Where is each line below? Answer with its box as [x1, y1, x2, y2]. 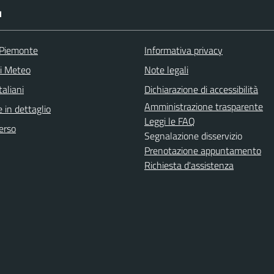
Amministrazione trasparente [144, 99, 263, 114]
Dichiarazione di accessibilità [144, 82, 258, 97]
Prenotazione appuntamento [144, 143, 261, 158]
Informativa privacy [144, 43, 223, 57]
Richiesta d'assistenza [144, 158, 234, 172]
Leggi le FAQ [144, 114, 195, 128]
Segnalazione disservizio [144, 128, 242, 143]
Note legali [144, 62, 188, 77]
